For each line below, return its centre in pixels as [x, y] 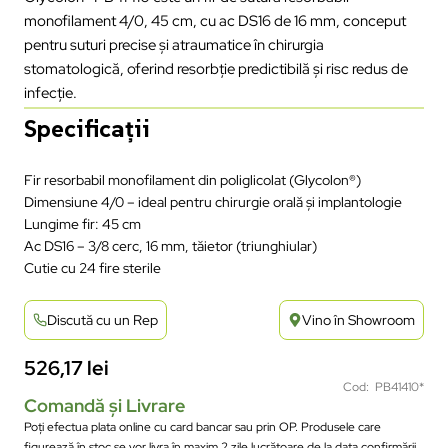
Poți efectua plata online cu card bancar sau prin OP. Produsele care [202, 426]
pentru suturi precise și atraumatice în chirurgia [174, 44]
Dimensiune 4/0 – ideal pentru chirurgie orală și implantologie [213, 201]
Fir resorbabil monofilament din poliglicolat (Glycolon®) [192, 179]
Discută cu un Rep [102, 319]
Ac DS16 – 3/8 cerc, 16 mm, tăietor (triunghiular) [170, 245]
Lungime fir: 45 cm [82, 223]
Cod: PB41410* [383, 386]
